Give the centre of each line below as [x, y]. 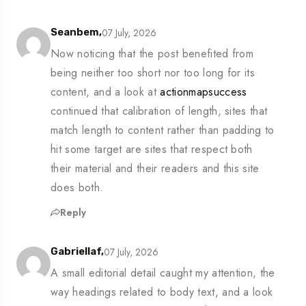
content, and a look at [106, 92]
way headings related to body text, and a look [162, 292]
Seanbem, [76, 32]
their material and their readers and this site [155, 169]
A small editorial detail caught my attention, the [163, 273]
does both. [77, 188]
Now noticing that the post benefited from [152, 54]
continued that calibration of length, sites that [159, 111]
